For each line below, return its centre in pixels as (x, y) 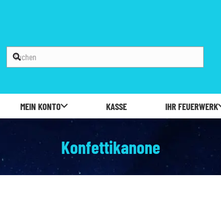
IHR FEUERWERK (191, 106)
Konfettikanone (110, 147)
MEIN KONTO (41, 106)
